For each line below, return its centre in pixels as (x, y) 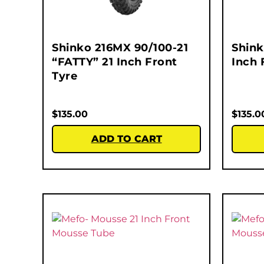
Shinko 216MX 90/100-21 (120, 48)
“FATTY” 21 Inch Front (115, 62)
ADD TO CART (126, 139)
